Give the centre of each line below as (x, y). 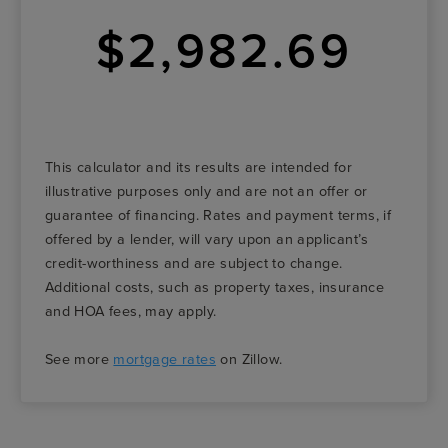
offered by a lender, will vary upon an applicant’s (206, 239)
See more (79, 359)
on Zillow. (249, 359)
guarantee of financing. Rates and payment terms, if (218, 215)
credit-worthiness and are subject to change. (193, 263)
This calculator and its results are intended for (198, 167)
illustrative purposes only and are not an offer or (206, 191)
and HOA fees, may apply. (130, 311)
